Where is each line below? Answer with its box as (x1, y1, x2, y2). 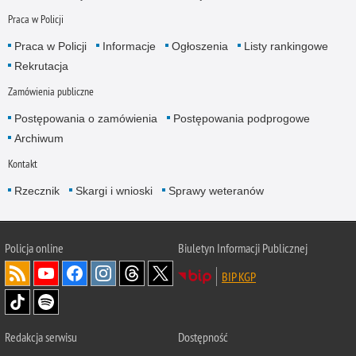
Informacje (102, 39, 156, 52)
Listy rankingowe (243, 39, 328, 52)
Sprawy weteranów (168, 184, 264, 198)
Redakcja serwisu (5, 328, 77, 345)
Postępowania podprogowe (172, 111, 310, 125)
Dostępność (178, 328, 228, 345)
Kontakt (7, 157, 37, 172)
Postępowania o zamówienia (14, 111, 157, 125)
